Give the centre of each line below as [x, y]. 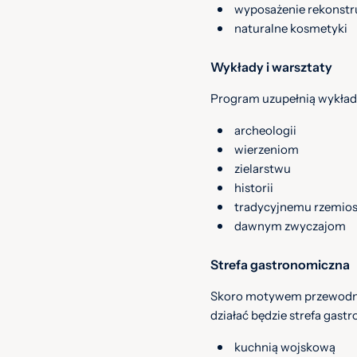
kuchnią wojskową [285, 347]
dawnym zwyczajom [290, 226]
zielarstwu [263, 169]
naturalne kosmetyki [291, 28]
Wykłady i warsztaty [271, 67]
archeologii [265, 130]
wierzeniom [267, 149]
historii [254, 188]
